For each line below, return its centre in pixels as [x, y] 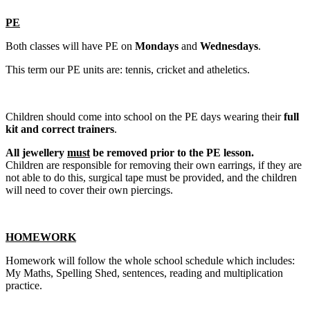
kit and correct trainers [60, 129]
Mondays [158, 46]
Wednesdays [229, 46]
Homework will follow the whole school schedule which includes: [150, 260]
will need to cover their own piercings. [92, 190]
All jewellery [36, 152]
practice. [25, 285]
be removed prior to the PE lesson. [172, 152]
